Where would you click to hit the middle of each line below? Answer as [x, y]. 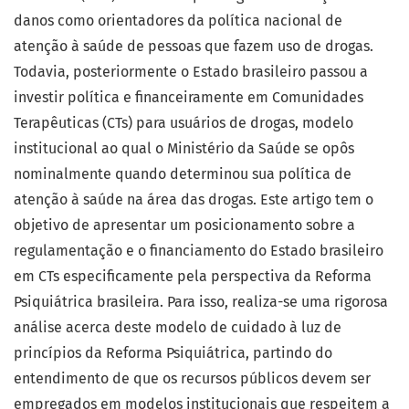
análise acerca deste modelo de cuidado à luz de [178, 328]
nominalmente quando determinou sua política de [183, 174]
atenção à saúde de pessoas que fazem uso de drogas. [194, 47]
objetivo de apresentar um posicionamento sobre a [184, 225]
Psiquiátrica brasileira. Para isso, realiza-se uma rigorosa [201, 302]
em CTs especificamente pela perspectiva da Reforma [193, 277]
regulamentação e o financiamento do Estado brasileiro [199, 251]
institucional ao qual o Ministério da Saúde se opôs [184, 149]
